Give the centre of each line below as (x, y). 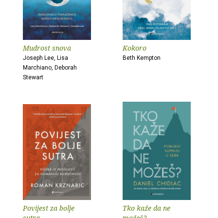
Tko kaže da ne (146, 208)
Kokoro (135, 48)
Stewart (33, 77)
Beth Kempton (142, 58)
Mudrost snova (47, 48)
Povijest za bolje (49, 208)
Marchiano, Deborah (50, 68)
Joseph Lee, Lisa (45, 58)
